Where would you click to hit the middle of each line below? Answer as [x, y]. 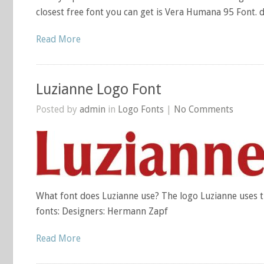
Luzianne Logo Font [99, 89]
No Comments [204, 109]
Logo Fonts [141, 109]
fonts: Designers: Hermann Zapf [102, 211]
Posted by [58, 109]
